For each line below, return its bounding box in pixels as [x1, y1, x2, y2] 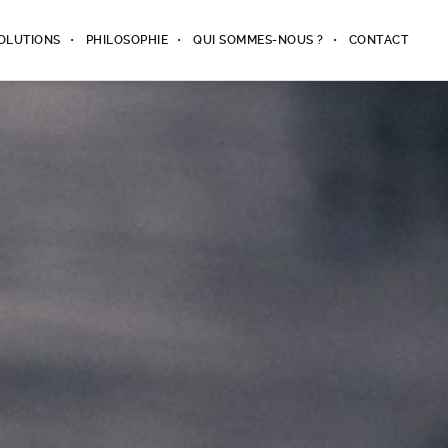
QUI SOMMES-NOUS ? [193, 33, 324, 47]
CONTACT [348, 33, 408, 47]
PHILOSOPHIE [85, 33, 168, 47]
